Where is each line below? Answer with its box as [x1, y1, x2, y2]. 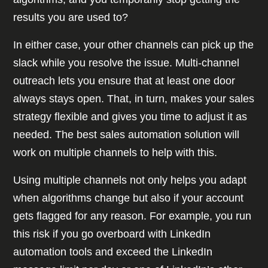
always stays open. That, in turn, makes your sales [13, 93, 255, 105]
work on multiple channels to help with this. [13, 147, 221, 159]
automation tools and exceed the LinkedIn [13, 246, 213, 258]
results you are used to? [13, 11, 132, 24]
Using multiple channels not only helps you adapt [13, 174, 247, 187]
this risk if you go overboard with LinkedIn [13, 228, 211, 240]
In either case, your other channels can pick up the [13, 39, 254, 51]
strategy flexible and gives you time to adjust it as [13, 111, 248, 123]
